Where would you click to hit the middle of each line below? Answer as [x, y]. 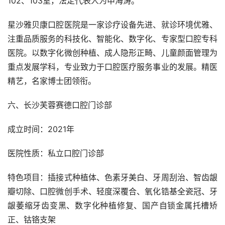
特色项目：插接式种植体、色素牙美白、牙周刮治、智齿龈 [113, 178]
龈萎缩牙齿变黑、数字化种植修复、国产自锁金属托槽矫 [113, 206]
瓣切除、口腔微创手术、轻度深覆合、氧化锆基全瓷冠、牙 [113, 192]
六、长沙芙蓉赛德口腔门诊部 [60, 105]
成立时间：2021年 [41, 129]
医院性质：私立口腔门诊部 [56, 153]
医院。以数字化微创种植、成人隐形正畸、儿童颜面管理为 [113, 53]
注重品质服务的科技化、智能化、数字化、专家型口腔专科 [113, 39]
